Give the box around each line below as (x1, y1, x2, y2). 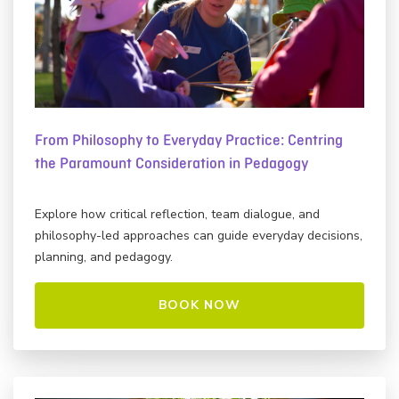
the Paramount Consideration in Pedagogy (35, 155, 308, 172)
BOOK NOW (159, 296, 240, 313)
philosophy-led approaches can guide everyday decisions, (35, 226, 362, 244)
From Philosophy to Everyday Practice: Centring (35, 132, 343, 149)
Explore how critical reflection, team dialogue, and (35, 205, 320, 223)
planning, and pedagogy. (35, 248, 173, 265)
